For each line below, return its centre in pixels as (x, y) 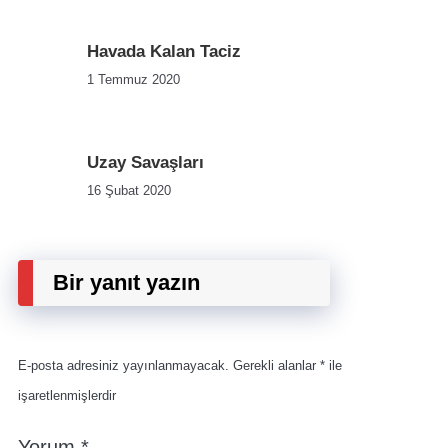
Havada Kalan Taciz (164, 52)
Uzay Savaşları (145, 163)
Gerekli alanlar (276, 366)
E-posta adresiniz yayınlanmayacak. (123, 366)
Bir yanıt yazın (126, 283)
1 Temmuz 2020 (133, 80)
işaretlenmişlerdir (67, 396)
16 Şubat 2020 (129, 191)
